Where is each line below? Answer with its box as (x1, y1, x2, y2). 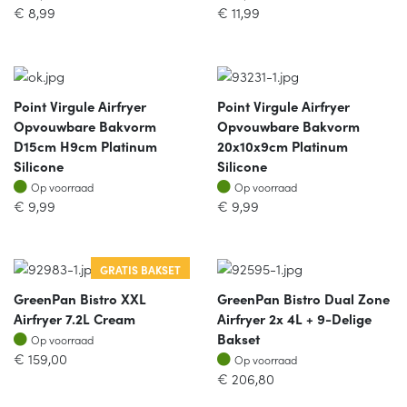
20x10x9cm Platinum (217, 135, 348, 155)
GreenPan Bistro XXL (14, 289, 146, 308)
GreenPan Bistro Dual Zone (217, 289, 390, 308)
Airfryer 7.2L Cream (14, 309, 135, 328)
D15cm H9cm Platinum (14, 135, 157, 155)
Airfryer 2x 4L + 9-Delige (217, 309, 372, 328)
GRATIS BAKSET (100, 262, 181, 277)
